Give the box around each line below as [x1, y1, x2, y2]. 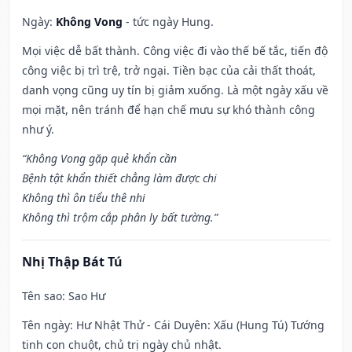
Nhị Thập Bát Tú [22, 253, 123, 271]
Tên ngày [22, 317, 70, 333]
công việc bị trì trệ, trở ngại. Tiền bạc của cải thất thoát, [22, 63, 316, 79]
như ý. [22, 122, 54, 137]
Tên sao [22, 288, 62, 304]
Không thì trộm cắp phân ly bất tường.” [22, 210, 218, 225]
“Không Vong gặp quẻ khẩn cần [22, 151, 177, 167]
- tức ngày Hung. [123, 14, 214, 30]
